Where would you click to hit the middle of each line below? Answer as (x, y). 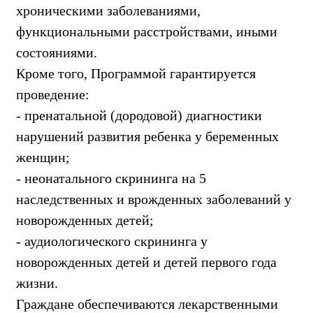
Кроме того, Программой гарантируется (136, 73)
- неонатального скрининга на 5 (111, 178)
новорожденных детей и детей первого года (146, 262)
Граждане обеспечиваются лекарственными (147, 304)
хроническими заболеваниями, (108, 10)
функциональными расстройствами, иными (147, 31)
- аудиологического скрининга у (112, 241)
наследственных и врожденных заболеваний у (154, 199)
